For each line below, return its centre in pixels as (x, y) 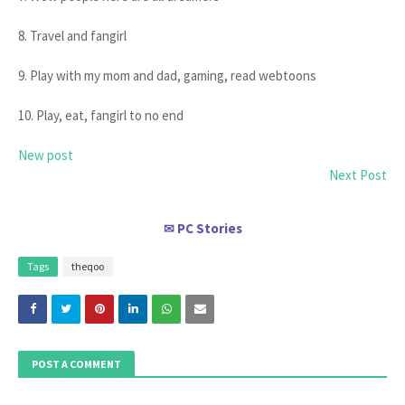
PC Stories (209, 228)
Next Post (358, 174)
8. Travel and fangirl (74, 35)
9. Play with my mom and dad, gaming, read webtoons (167, 75)
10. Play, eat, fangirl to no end (101, 115)
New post (46, 155)
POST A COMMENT (76, 363)
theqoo (88, 266)
